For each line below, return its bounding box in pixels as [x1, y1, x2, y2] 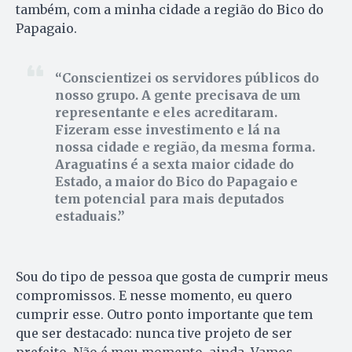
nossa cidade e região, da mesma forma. [55, 139, 315, 156]
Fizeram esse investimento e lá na [55, 122, 280, 138]
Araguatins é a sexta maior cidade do [55, 156, 295, 173]
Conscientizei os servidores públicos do [61, 70, 319, 86]
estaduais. [55, 208, 119, 225]
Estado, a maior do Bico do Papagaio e [55, 174, 299, 190]
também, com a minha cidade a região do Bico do [16, 2, 324, 18]
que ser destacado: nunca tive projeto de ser [16, 325, 292, 342]
